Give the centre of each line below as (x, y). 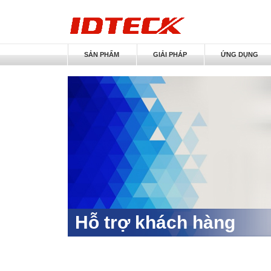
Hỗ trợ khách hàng (155, 222)
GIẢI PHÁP (170, 54)
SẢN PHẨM (102, 54)
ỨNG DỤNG (240, 54)
